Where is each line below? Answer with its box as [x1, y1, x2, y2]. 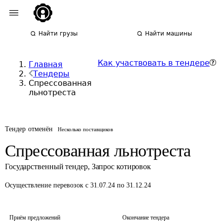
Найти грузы [38, 30, 78, 37]
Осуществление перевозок [5, 182, 85, 189]
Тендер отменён [5, 125, 53, 133]
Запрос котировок [91, 162, 151, 171]
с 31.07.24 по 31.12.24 [85, 182, 151, 189]
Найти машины [145, 30, 192, 37]
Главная [29, 60, 63, 69]
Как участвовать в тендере [98, 58, 210, 68]
